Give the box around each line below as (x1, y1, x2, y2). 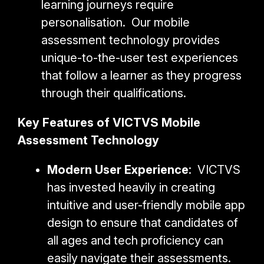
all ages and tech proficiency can (47, 233, 223, 247)
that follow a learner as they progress (41, 68, 242, 82)
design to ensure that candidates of (47, 215, 238, 230)
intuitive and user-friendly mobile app (47, 197, 245, 212)
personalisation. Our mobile (41, 15, 190, 29)
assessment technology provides (41, 32, 220, 47)
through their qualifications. (41, 85, 186, 100)
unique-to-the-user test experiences (41, 50, 238, 65)
